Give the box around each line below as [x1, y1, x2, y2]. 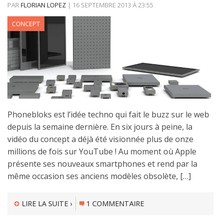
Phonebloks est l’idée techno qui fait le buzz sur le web [7, 109, 209, 120]
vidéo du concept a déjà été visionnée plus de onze [7, 134, 193, 145]
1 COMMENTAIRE [86, 199, 145, 209]
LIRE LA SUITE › [21, 199, 72, 209]
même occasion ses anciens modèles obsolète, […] [7, 171, 191, 182]
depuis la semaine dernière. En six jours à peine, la [7, 121, 192, 133]
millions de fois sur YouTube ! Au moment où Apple [7, 146, 196, 157]
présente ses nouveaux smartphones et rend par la [7, 158, 197, 170]
